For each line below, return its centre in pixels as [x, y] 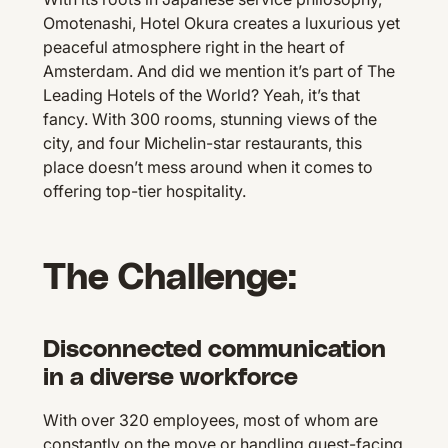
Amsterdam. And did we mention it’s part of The [218, 71]
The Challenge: [169, 278]
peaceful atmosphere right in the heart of [193, 47]
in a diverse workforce [170, 378]
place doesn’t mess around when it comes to [207, 167]
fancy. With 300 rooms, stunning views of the [209, 119]
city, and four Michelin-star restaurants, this [202, 143]
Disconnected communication [214, 350]
